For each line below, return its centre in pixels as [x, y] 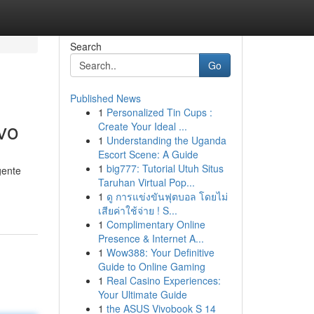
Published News [105, 98]
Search [86, 46]
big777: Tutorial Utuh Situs [165, 168]
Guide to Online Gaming [151, 266]
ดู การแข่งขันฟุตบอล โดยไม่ [167, 196]
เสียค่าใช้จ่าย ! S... [137, 210]
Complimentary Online [156, 224]
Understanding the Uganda [166, 140]
